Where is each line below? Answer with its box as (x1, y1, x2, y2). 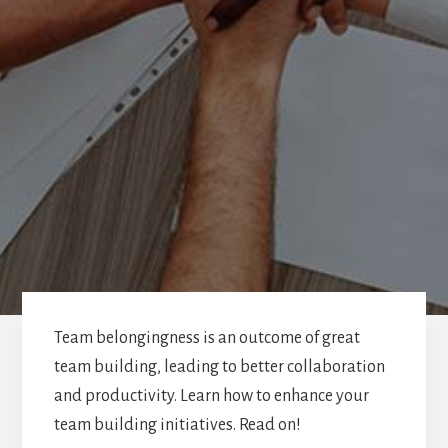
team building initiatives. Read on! (53, 415, 301, 434)
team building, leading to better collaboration (53, 357, 385, 376)
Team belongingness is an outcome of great (53, 328, 360, 347)
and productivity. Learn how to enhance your (53, 386, 369, 405)
